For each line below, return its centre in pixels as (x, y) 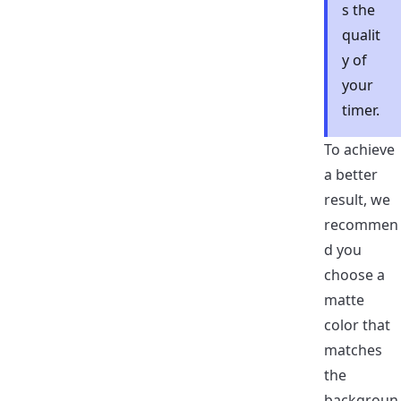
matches (353, 350)
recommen (361, 225)
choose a (354, 275)
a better (351, 175)
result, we (357, 200)
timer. (361, 111)
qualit (361, 35)
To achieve (359, 150)
